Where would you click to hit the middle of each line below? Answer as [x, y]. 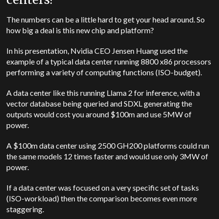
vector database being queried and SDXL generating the [99, 104]
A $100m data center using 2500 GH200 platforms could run [108, 146]
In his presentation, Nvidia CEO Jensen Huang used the [97, 51]
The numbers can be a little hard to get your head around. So [106, 20]
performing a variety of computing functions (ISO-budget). [105, 72]
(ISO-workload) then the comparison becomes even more [102, 198]
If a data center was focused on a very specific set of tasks [103, 188]
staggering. [26, 209]
